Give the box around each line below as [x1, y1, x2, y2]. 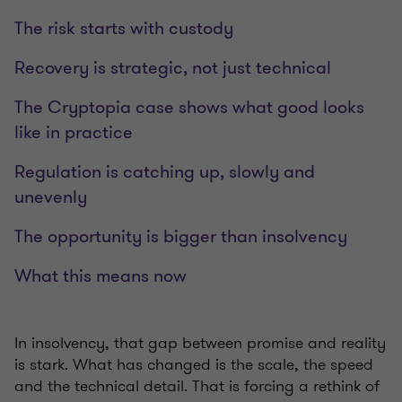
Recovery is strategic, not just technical [14, 56, 331, 81]
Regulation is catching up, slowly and [14, 160, 315, 185]
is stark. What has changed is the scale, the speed [14, 353, 373, 377]
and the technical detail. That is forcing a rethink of [14, 374, 380, 398]
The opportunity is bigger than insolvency [14, 224, 347, 249]
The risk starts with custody [14, 16, 233, 41]
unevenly [14, 185, 87, 210]
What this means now [14, 264, 187, 289]
